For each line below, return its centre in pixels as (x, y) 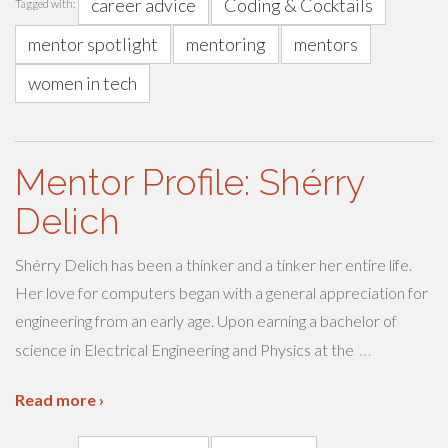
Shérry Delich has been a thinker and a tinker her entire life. (213, 264)
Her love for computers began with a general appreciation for (221, 292)
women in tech (82, 83)
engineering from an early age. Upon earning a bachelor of (206, 320)
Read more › (59, 399)
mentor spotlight (93, 44)
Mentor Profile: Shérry (189, 182)
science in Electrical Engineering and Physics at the (184, 349)
